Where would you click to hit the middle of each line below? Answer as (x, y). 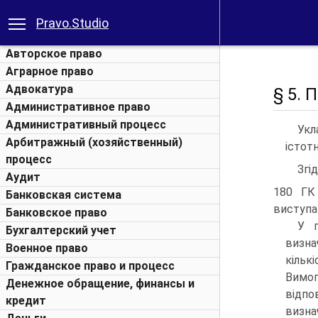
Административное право (78, 107)
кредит (26, 301)
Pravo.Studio (72, 23)
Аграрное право (50, 71)
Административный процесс (86, 125)
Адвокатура (39, 89)
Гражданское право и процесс (90, 266)
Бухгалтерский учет (61, 230)
